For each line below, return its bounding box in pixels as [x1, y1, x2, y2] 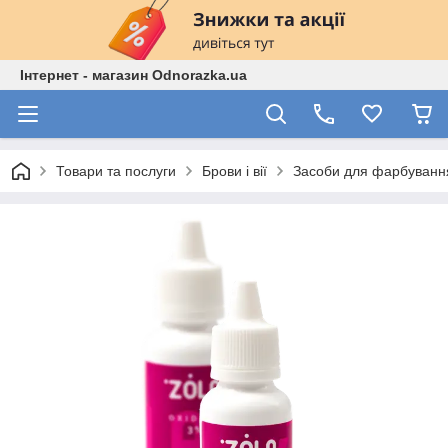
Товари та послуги [56, 163, 176, 179]
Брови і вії [202, 163, 267, 179]
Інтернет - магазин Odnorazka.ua [20, 67, 247, 83]
